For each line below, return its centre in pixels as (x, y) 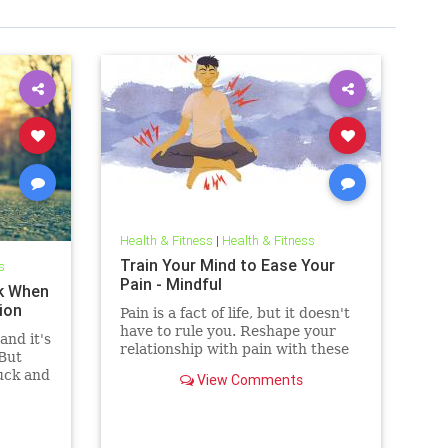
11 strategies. (167, 366)
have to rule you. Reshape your (227, 330)
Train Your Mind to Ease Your (227, 264)
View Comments (248, 379)
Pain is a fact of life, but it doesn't (234, 312)
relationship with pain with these (234, 348)
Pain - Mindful (170, 283)
